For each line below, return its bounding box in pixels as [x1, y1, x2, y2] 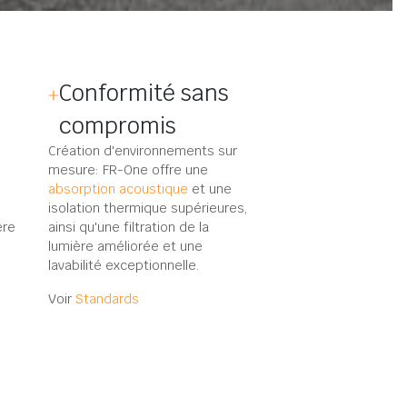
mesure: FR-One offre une [48, 162, 208, 178]
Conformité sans [59, 78, 229, 107]
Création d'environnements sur [48, 143, 237, 159]
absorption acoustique [48, 181, 188, 197]
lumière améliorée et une [48, 238, 203, 254]
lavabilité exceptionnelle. [48, 257, 199, 273]
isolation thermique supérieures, [48, 200, 247, 216]
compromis [59, 111, 176, 140]
